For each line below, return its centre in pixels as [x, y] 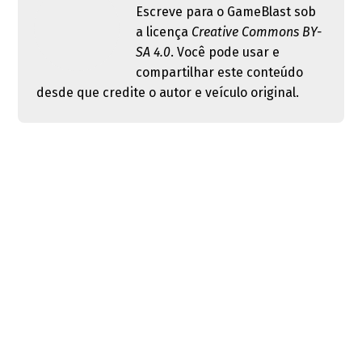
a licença [164, 32]
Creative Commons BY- [257, 32]
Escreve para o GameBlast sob [226, 12]
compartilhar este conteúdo [220, 72]
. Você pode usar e [225, 52]
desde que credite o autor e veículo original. [167, 93]
